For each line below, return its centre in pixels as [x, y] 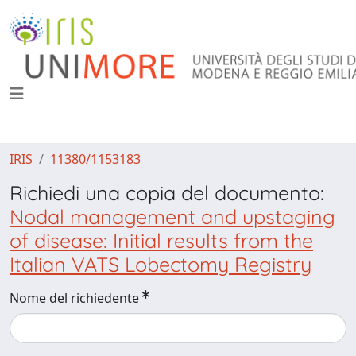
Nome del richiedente [74, 298]
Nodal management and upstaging [172, 217]
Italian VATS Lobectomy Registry [161, 264]
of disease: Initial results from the [161, 240]
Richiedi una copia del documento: [167, 193]
